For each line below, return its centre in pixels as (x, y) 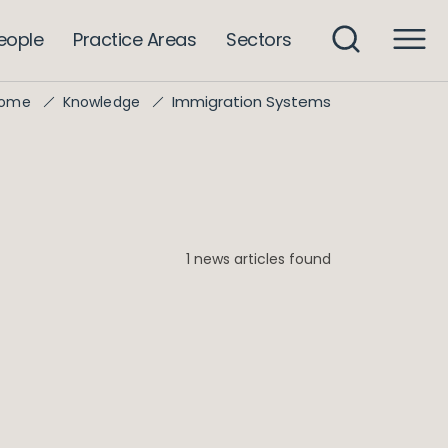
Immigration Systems (251, 101)
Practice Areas (135, 39)
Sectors (259, 39)
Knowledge (101, 102)
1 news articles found (258, 259)
